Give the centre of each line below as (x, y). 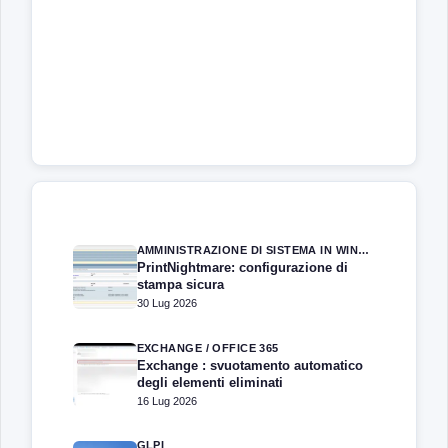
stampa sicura (180, 284)
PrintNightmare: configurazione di (242, 267)
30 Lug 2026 (166, 303)
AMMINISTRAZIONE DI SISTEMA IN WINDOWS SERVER (363, 249)
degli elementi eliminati (209, 382)
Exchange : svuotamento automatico (249, 365)
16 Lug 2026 (166, 401)
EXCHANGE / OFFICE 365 (207, 347)
